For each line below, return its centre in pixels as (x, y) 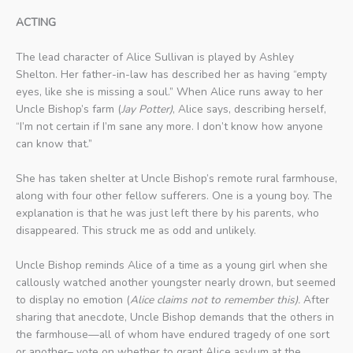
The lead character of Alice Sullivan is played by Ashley (155, 58)
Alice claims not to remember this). (215, 299)
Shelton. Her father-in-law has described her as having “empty (171, 75)
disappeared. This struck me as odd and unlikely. (136, 230)
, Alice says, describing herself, (249, 110)
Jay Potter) (147, 110)
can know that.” (54, 144)
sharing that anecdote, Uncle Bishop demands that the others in (175, 317)
